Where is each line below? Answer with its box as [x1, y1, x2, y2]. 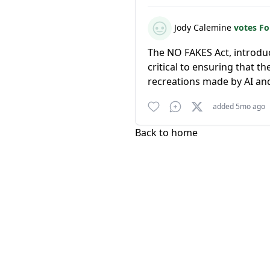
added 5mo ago [213, 101, 265, 111]
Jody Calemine [172, 21, 234, 33]
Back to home [135, 126, 198, 139]
